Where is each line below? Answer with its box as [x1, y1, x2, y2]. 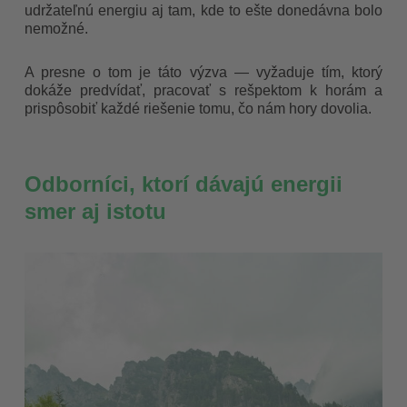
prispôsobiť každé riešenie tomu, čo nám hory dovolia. [25, 101, 372, 117]
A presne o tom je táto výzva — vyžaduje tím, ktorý [25, 65, 382, 81]
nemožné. [25, 21, 89, 37]
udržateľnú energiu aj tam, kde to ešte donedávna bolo [25, 3, 382, 19]
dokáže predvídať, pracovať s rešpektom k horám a [25, 83, 382, 99]
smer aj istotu [25, 199, 167, 224]
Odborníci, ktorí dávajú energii [25, 172, 343, 197]
